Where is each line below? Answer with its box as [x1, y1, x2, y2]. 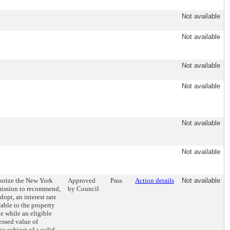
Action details [135, 177, 174, 184]
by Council [68, 185, 99, 193]
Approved [68, 177, 95, 184]
